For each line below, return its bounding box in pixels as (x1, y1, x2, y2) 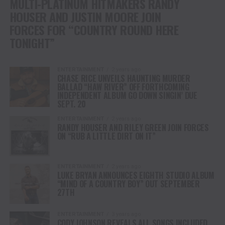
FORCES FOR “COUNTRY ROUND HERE (9, 20, 179, 39)
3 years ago (111, 210, 141, 217)
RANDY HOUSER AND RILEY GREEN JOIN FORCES (57, 121, 209, 134)
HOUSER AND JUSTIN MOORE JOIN (9, 7, 161, 26)
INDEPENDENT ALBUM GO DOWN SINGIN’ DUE (57, 89, 197, 101)
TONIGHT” (9, 33, 55, 52)
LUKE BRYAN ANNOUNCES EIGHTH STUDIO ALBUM (57, 169, 214, 181)
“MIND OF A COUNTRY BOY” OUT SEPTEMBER (57, 177, 200, 190)
